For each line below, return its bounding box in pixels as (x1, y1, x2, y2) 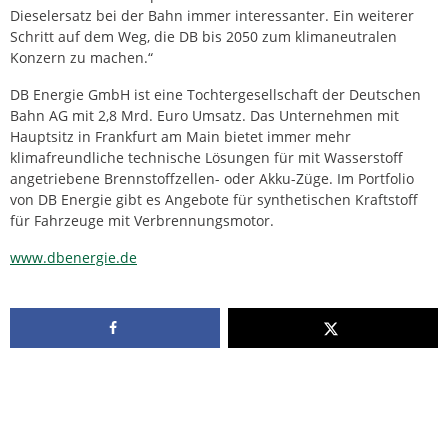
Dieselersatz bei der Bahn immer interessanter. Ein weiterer (10, 6, 414, 26)
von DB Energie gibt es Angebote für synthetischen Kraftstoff (10, 190, 418, 210)
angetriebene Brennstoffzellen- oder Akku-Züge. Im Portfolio (10, 169, 414, 189)
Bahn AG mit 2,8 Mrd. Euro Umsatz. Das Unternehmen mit (10, 106, 399, 126)
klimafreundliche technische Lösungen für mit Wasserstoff (10, 148, 403, 168)
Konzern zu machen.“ (10, 48, 153, 68)
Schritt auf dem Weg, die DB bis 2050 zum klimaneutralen (10, 27, 397, 47)
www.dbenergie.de (10, 248, 137, 268)
